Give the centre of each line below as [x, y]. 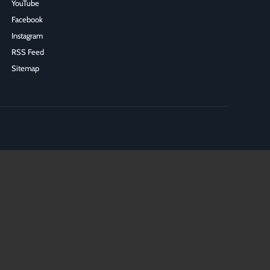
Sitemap [25, 68]
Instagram [27, 35]
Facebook [27, 19]
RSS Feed [28, 52]
